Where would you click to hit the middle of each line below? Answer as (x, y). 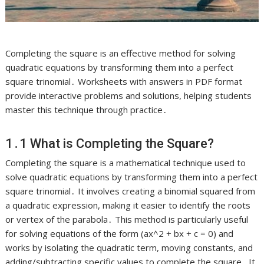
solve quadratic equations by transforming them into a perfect (132, 177)
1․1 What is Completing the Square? (110, 144)
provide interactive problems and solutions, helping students (129, 96)
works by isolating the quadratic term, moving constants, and (129, 248)
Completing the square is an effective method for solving (121, 53)
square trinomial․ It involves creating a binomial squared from (131, 191)
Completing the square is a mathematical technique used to (126, 163)
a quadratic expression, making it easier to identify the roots (128, 205)
